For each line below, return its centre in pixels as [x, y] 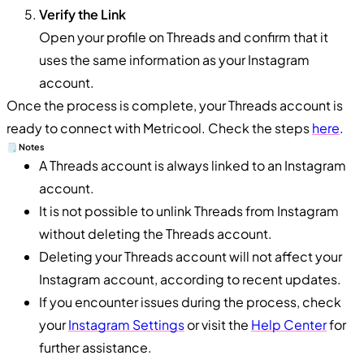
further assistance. [95, 347]
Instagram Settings [126, 324]
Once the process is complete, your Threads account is [175, 105]
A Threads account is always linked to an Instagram [193, 165]
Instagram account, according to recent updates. [190, 279]
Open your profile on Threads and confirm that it [184, 37]
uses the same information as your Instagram [174, 59]
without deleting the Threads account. [156, 233]
